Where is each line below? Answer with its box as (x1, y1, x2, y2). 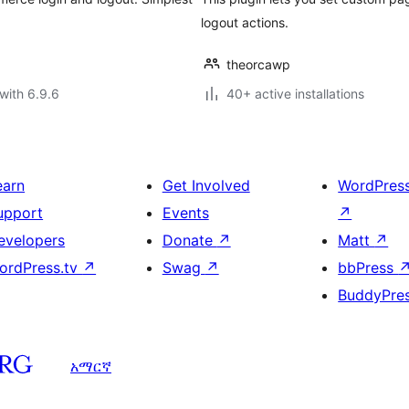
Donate (162, 231, 217, 249)
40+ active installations (226, 86, 364, 101)
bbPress (338, 258, 399, 277)
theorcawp (226, 57, 290, 72)
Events (162, 204, 209, 222)
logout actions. (201, 15, 288, 30)
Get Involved (162, 176, 250, 194)
